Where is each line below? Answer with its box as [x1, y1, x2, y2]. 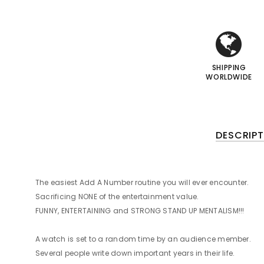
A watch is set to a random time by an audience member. [35, 234, 251, 244]
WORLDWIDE [206, 72, 252, 82]
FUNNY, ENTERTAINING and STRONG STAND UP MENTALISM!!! [35, 206, 245, 216]
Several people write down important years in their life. [35, 248, 235, 258]
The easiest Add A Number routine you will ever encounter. [35, 177, 249, 187]
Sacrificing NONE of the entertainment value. [35, 192, 199, 202]
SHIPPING [212, 62, 246, 72]
